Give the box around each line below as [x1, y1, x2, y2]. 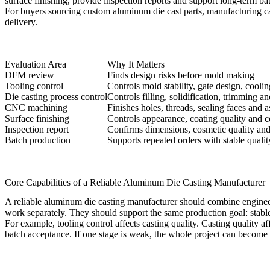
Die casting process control [5, 92, 107, 102]
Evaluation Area [5, 59, 66, 70]
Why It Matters [107, 59, 165, 70]
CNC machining [5, 102, 67, 113]
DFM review [5, 70, 54, 81]
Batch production [5, 135, 71, 146]
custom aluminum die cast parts [83, 6, 202, 17]
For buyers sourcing [5, 6, 83, 17]
